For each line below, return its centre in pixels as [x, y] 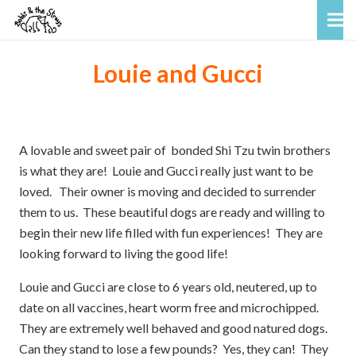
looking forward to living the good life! [124, 253]
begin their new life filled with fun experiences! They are [171, 232]
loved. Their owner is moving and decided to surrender [168, 191]
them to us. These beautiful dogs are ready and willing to [172, 212]
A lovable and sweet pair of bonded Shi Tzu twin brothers [175, 150]
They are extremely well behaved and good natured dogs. [174, 328]
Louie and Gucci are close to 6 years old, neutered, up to [168, 286]
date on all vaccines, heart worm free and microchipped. [170, 307]
